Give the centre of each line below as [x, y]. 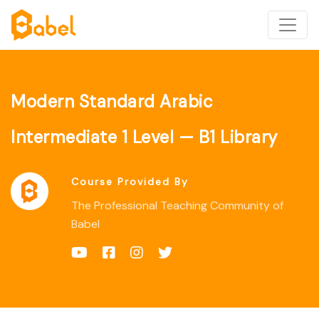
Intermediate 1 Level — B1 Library [144, 137]
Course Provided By [130, 182]
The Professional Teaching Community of [177, 205]
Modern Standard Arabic [112, 101]
